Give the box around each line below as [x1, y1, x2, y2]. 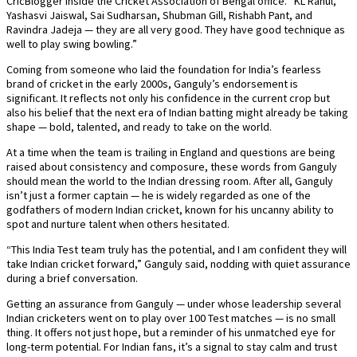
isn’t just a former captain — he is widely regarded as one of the [6, 188, 311, 203]
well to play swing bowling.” [6, 37, 137, 52]
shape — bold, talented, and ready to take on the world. [6, 120, 272, 135]
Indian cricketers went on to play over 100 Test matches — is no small [6, 311, 335, 326]
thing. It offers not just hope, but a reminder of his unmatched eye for [6, 325, 335, 340]
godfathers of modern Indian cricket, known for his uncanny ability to [6, 202, 334, 218]
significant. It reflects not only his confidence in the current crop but [6, 91, 330, 106]
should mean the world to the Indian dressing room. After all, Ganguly [6, 174, 333, 189]
